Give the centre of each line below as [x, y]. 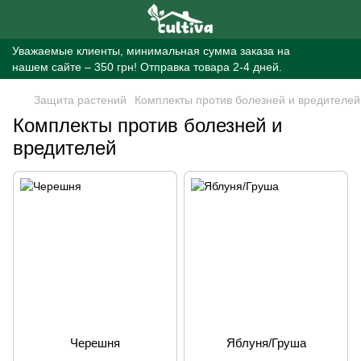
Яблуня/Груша [266, 343]
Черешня [95, 343]
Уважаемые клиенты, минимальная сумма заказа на [151, 51]
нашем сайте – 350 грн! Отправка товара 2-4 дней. [147, 67]
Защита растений [80, 100]
